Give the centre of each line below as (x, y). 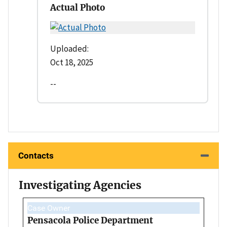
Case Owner (49, 208)
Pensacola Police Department (90, 220)
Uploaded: (69, 48)
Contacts (36, 155)
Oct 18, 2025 (72, 62)
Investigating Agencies (80, 185)
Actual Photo (78, 7)
